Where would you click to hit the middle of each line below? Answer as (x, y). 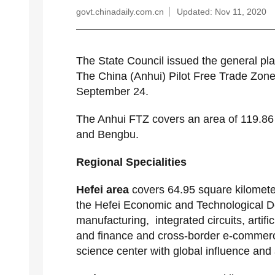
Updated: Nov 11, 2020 (222, 12)
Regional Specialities (131, 162)
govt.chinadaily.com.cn (120, 12)
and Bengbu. (107, 134)
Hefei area (103, 190)
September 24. (112, 91)
